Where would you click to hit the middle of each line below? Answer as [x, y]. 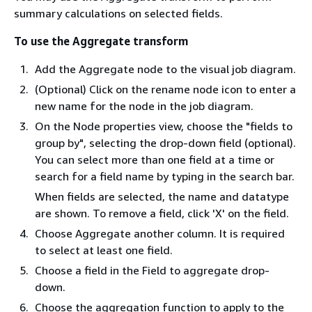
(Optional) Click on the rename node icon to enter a [165, 89]
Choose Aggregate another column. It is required [160, 233]
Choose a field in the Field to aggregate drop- [152, 270]
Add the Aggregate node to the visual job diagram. [165, 69]
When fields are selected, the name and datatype [162, 196]
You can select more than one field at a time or [155, 159]
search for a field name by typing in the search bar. [165, 176]
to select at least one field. [104, 250]
